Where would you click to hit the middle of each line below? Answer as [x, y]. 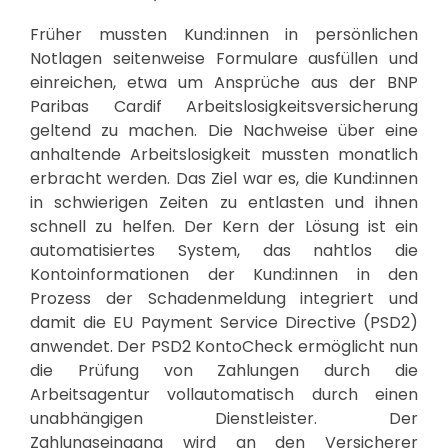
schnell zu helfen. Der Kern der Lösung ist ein [224, 226]
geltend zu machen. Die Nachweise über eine [224, 130]
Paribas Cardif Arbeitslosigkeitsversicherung [224, 106]
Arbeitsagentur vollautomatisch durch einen [224, 394]
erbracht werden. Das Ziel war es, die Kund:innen [224, 178]
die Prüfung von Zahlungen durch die [224, 370]
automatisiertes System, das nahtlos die [224, 250]
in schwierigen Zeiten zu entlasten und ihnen [224, 202]
